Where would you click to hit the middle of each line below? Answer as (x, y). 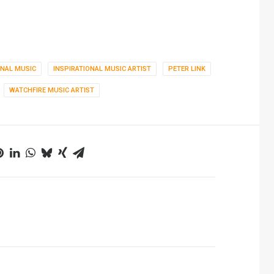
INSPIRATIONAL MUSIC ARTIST (102, 69)
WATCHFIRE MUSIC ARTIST (52, 90)
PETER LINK (187, 69)
